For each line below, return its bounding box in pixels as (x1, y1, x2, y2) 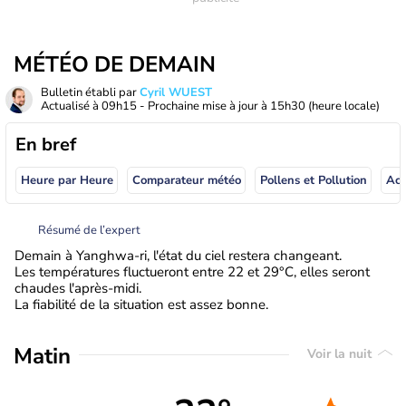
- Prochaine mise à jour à (137, 98, 270, 114)
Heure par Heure (20, 172, 113, 189)
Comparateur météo (131, 172, 241, 189)
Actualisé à (41, 98, 101, 114)
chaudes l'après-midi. (14, 278, 141, 297)
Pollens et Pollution (259, 172, 367, 189)
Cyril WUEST (140, 84, 212, 101)
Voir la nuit (307, 345, 375, 363)
